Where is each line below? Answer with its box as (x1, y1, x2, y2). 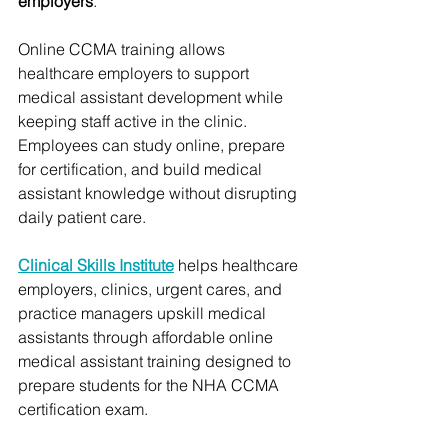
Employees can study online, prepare (18, 134, 289, 155)
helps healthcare (174, 254, 302, 275)
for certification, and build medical (18, 158, 266, 179)
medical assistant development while (18, 86, 287, 107)
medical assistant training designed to (18, 350, 295, 371)
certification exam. (18, 398, 148, 419)
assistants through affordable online (18, 326, 277, 347)
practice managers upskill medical (18, 302, 270, 323)
